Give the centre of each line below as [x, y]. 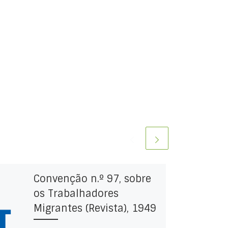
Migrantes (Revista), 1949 [95, 208]
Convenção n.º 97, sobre [92, 179]
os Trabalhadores [76, 193]
